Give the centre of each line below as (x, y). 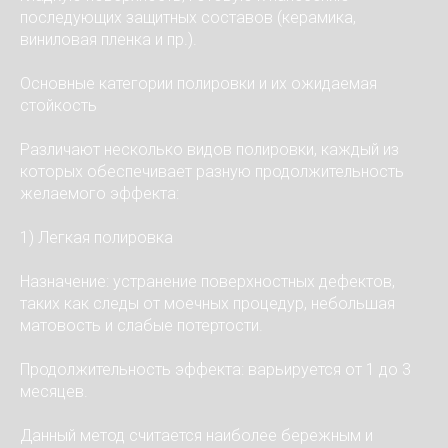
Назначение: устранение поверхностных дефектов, (207, 281)
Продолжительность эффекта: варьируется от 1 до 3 (215, 369)
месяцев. (54, 391)
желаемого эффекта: (99, 193)
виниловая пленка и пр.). (108, 39)
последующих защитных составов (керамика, (188, 17)
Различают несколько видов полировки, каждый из (209, 149)
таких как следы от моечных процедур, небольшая (207, 303)
